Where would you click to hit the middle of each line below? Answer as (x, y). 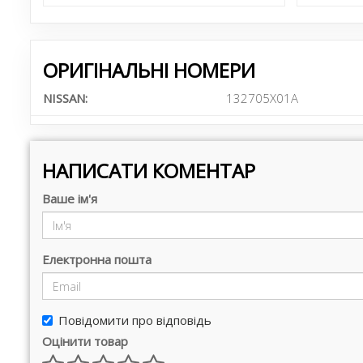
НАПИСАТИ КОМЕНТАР (149, 171)
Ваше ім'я (70, 199)
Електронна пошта (97, 259)
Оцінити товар (85, 341)
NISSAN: (65, 98)
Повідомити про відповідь (135, 320)
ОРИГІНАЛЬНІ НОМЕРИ (149, 70)
